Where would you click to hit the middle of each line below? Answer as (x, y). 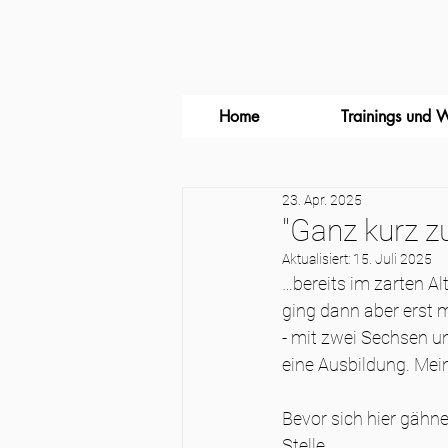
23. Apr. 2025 (322, 199)
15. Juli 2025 (392, 259)
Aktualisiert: (317, 259)
